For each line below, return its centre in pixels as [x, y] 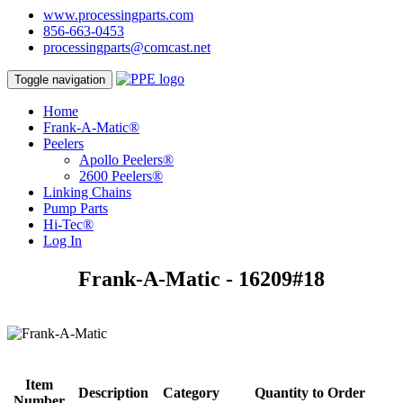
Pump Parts [76, 208]
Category [191, 392]
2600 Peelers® [121, 176]
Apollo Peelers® [126, 160]
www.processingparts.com [118, 15]
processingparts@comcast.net [127, 47]
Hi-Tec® [68, 224]
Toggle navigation [60, 80]
